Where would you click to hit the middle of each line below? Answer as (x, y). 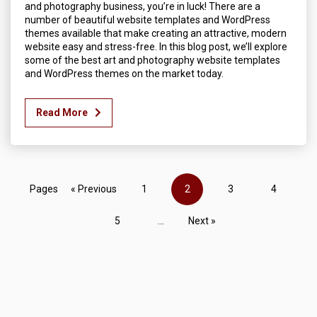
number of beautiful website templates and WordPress (148, 19)
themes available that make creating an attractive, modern (156, 33)
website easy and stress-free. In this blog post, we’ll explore (156, 46)
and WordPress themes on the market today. (124, 73)
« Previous (94, 189)
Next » (202, 220)
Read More (62, 112)
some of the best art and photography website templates (152, 60)
